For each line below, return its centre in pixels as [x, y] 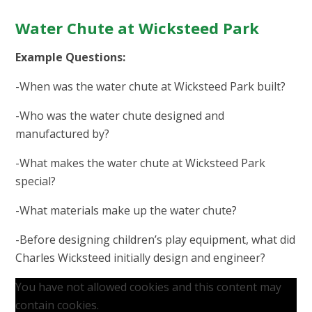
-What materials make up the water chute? [126, 211]
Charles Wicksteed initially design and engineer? [141, 258]
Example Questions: [71, 57]
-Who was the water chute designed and [120, 116]
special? [36, 181]
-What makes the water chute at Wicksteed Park [141, 163]
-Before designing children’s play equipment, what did [156, 240]
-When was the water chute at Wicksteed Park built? [151, 87]
